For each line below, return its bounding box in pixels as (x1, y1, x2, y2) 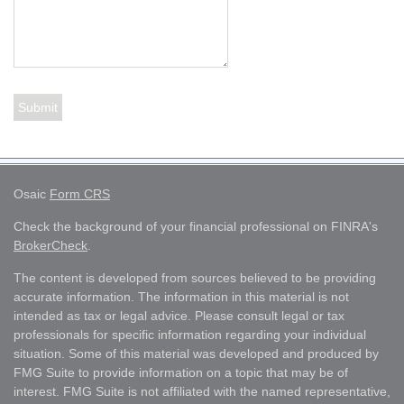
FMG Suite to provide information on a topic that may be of (14, 364, 348, 380)
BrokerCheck (14, 237, 87, 252)
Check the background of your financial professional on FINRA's (14, 218, 378, 234)
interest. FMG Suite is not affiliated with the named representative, (14, 383, 390, 399)
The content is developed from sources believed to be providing (14, 270, 376, 285)
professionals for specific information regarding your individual (14, 326, 366, 342)
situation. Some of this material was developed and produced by (14, 345, 379, 361)
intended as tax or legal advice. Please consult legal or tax (14, 308, 344, 323)
